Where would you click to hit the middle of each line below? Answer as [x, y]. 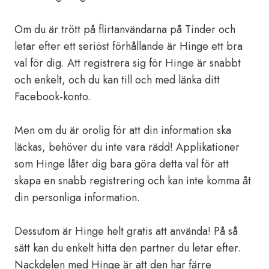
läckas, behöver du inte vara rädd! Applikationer [127, 147]
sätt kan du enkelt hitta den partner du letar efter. [128, 248]
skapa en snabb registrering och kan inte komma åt [133, 181]
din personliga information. [77, 198]
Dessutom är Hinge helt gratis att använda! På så [126, 231]
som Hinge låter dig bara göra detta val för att [122, 164]
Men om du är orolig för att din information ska [123, 130]
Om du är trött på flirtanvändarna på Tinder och [125, 29]
